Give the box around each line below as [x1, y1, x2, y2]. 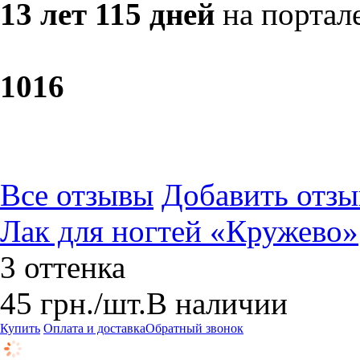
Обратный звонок [145, 321, 243, 335]
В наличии [146, 286, 288, 321]
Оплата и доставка [43, 321, 145, 335]
